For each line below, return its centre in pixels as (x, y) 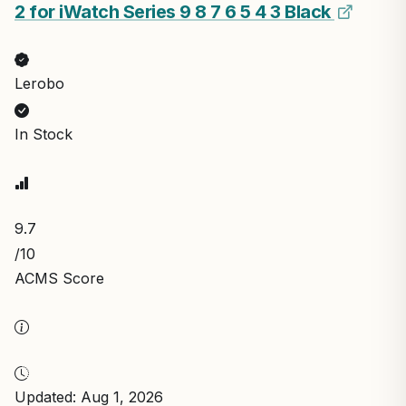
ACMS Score (59, 278)
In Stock (43, 134)
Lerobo (39, 83)
